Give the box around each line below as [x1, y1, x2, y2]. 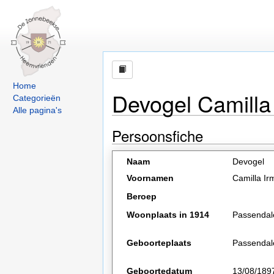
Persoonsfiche [112, 125, 203, 146]
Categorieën [13, 93, 61, 103]
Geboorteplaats [127, 238, 192, 248]
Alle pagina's [13, 105, 62, 115]
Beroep [127, 191, 157, 201]
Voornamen [127, 173, 174, 183]
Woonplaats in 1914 [127, 210, 210, 220]
